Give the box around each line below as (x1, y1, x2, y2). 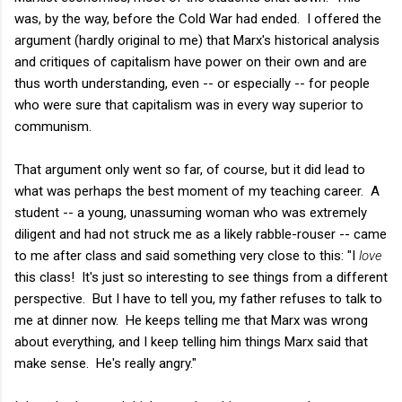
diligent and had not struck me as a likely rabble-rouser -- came (14, 225, 387, 242)
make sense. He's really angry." (14, 354, 197, 371)
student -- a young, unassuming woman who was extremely (14, 204, 367, 221)
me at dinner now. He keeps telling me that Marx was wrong (14, 311, 368, 328)
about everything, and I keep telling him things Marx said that (14, 333, 368, 350)
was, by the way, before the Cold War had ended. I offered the (14, 10, 381, 27)
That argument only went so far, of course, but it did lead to (14, 161, 365, 178)
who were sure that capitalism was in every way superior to (14, 96, 363, 113)
